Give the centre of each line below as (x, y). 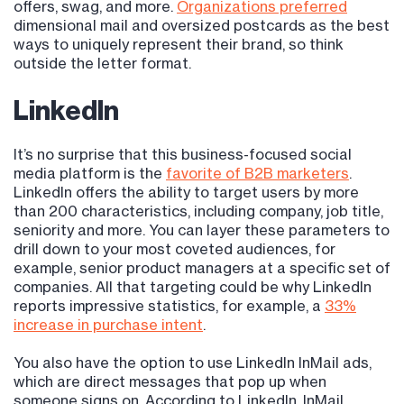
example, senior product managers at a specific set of (202, 268)
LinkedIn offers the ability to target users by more (186, 193)
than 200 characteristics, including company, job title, (198, 211)
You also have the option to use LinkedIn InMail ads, (193, 363)
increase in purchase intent (108, 325)
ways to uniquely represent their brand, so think (179, 45)
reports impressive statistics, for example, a (169, 306)
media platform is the (90, 174)
